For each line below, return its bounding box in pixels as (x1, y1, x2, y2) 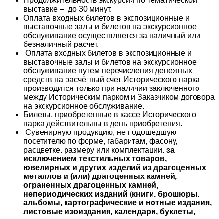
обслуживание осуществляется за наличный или (23, 31, 200, 40)
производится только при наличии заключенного (23, 84, 199, 92)
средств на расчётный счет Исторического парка (23, 75, 200, 84)
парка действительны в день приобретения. (23, 119, 182, 128)
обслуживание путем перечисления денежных (23, 66, 192, 75)
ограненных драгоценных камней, (23, 180, 158, 189)
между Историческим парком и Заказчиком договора (23, 92, 215, 101)
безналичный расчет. (23, 40, 99, 48)
